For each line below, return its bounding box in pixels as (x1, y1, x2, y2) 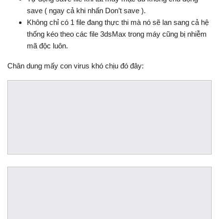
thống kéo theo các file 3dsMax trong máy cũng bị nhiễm (27, 30, 207, 39)
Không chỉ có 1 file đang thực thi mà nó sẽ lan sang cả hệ (27, 18, 209, 27)
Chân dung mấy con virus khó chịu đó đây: (7, 62, 144, 70)
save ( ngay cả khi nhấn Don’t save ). (27, 6, 146, 15)
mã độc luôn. (27, 42, 68, 50)
